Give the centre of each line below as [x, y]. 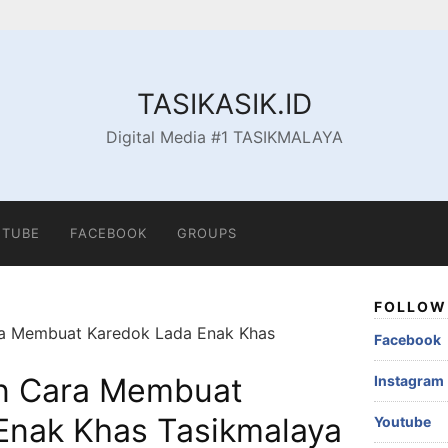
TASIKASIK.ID [224, 104]
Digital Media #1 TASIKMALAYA [224, 137]
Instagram [409, 380]
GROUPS [207, 233]
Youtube [402, 421]
